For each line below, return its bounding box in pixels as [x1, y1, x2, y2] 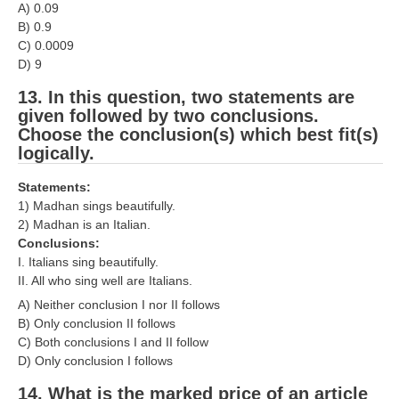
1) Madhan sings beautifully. [18, 199, 175, 214]
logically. [18, 142, 94, 163]
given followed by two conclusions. [18, 105, 319, 126]
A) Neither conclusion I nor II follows [18, 297, 220, 313]
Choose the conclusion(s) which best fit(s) [18, 124, 379, 144]
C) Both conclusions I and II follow [18, 335, 208, 350]
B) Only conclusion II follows [18, 316, 175, 331]
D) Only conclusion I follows [18, 354, 173, 369]
